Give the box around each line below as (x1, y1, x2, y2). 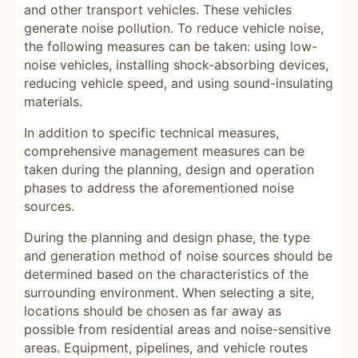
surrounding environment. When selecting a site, (24, 284, 314, 300)
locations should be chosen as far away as (24, 303, 281, 319)
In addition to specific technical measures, (24, 125, 279, 141)
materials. (24, 93, 82, 109)
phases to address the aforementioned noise (24, 180, 294, 196)
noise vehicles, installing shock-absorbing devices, (24, 57, 328, 73)
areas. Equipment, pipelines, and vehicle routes (24, 340, 308, 356)
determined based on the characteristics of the (24, 266, 308, 282)
